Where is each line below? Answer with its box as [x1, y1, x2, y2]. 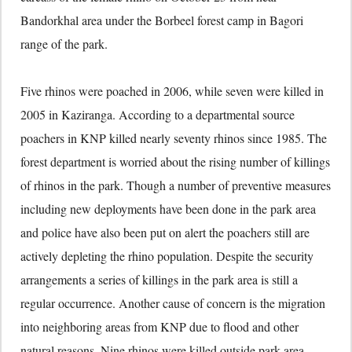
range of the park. [20, 35, 108, 53]
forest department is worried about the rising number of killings [20, 153, 330, 170]
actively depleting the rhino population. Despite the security [20, 247, 313, 265]
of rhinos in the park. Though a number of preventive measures [20, 177, 331, 194]
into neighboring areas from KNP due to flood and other [20, 318, 299, 335]
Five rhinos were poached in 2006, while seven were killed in [20, 82, 324, 100]
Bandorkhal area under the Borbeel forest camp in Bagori [20, 12, 303, 29]
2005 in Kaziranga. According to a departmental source [20, 106, 295, 123]
